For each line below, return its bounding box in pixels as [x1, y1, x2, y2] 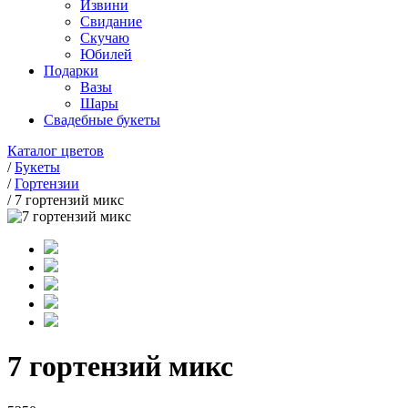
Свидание [80, 14, 142, 29]
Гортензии [15, 176, 79, 191]
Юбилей [80, 46, 132, 62]
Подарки [44, 63, 98, 78]
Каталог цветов [7, 143, 104, 158]
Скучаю [80, 30, 129, 46]
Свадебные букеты [44, 112, 160, 127]
